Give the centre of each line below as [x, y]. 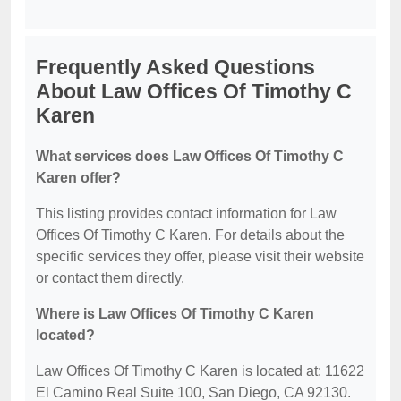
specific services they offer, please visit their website [200, 256]
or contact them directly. [110, 278]
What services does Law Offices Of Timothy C [190, 156]
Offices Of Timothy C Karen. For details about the [190, 235]
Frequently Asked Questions [175, 67]
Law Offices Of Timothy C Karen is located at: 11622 [200, 371]
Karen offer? [78, 178]
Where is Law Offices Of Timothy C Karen [175, 314]
